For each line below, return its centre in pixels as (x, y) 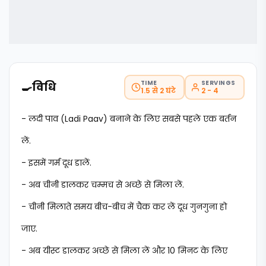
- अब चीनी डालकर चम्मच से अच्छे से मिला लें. (103, 185)
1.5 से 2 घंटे (158, 90)
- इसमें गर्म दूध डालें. (56, 163)
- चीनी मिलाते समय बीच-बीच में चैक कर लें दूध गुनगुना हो (124, 207)
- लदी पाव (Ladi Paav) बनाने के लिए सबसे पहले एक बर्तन (129, 119)
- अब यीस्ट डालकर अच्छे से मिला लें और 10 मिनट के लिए (124, 251)
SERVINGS (218, 83)
